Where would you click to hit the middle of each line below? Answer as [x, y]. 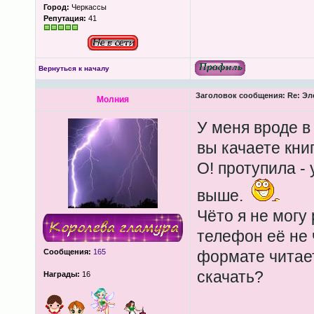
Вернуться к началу [74, 68]
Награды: [61, 274]
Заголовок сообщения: [240, 95]
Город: [56, 7]
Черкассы [88, 7]
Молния [112, 100]
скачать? [230, 277]
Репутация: [64, 18]
